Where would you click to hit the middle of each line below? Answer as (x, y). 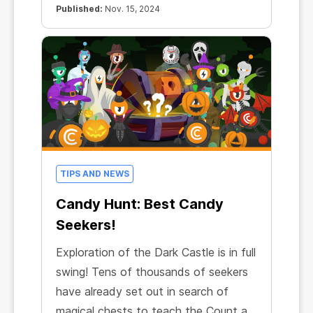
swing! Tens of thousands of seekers (152, 272)
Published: (79, 9)
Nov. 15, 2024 (131, 9)
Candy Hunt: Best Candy (140, 204)
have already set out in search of (142, 292)
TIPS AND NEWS (95, 174)
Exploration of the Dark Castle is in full (156, 253)
